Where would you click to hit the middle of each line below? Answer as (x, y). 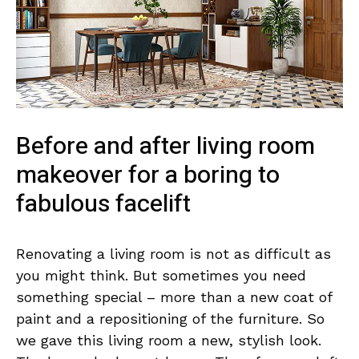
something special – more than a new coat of (174, 296)
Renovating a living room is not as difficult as (173, 253)
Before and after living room (165, 146)
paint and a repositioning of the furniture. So (170, 318)
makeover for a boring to (148, 175)
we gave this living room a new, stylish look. (169, 340)
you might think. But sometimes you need (161, 275)
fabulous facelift (103, 204)
